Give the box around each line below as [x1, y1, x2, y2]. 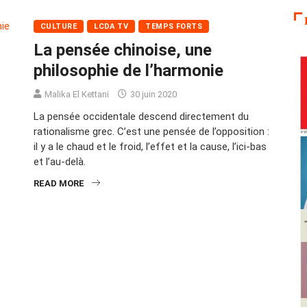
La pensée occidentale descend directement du [34, 110, 249, 123]
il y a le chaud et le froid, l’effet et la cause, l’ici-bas [34, 140, 267, 153]
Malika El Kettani [45, 88, 109, 99]
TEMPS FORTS [145, 21, 203, 31]
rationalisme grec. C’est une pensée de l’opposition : [34, 125, 269, 138]
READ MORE [34, 177, 84, 188]
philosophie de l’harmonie [34, 60, 223, 80]
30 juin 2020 [128, 88, 177, 99]
